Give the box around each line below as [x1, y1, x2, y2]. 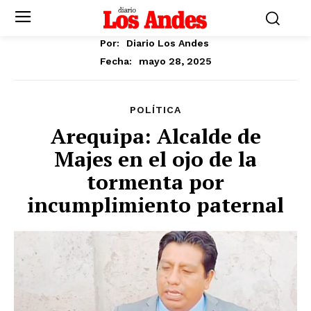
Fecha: [99, 55, 132, 67]
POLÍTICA [130, 103, 181, 115]
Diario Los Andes [126, 37, 209, 49]
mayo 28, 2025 [138, 55, 212, 67]
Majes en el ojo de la [54, 144, 257, 173]
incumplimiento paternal [27, 190, 284, 219]
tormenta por [87, 167, 224, 196]
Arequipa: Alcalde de [50, 121, 261, 150]
